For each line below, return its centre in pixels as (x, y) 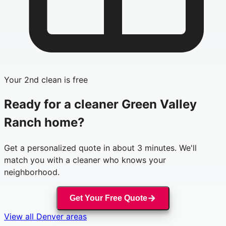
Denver (50, 216)
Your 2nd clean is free (46, 79)
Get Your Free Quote (109, 198)
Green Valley (159, 104)
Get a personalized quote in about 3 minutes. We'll (100, 148)
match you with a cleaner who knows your (85, 160)
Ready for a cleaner (63, 104)
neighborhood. (32, 172)
